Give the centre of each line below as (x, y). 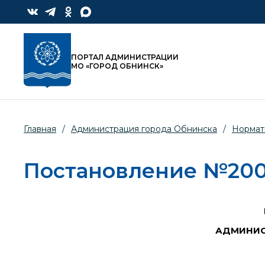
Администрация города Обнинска (144, 129)
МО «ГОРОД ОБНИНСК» (117, 66)
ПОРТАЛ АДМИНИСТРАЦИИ (125, 57)
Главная (40, 129)
